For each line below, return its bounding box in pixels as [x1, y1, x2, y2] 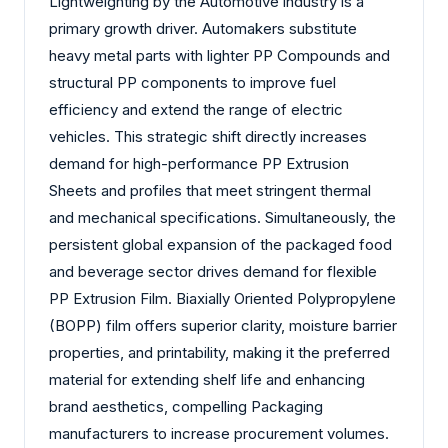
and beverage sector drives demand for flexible [49, 261, 377, 281]
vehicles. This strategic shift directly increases [49, 126, 367, 146]
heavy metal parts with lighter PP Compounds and [49, 45, 390, 65]
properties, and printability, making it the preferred [49, 342, 390, 362]
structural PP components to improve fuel [49, 72, 336, 92]
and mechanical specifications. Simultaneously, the [49, 207, 396, 227]
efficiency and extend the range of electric [49, 99, 343, 119]
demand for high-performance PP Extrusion [49, 153, 349, 173]
